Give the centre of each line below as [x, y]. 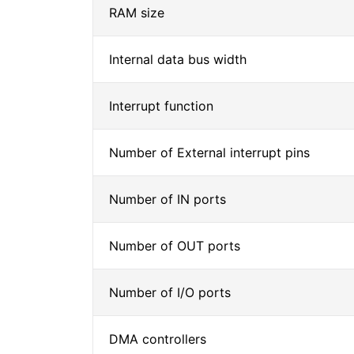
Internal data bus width [178, 59]
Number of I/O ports [170, 292]
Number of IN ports [168, 199]
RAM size [137, 13]
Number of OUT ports [175, 246]
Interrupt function [161, 106]
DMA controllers [158, 339]
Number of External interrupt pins [209, 153]
